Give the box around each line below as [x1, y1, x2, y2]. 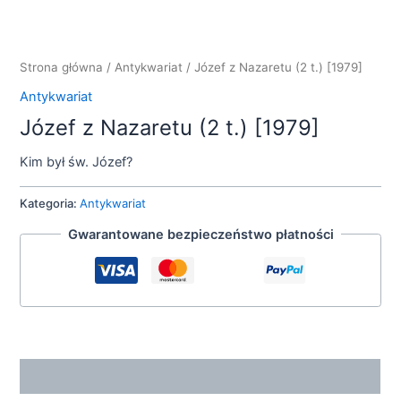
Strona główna [20, 60, 104, 75]
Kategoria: [20, 196, 81, 211]
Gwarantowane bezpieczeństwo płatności [67, 226, 334, 243]
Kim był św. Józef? [20, 154, 133, 171]
